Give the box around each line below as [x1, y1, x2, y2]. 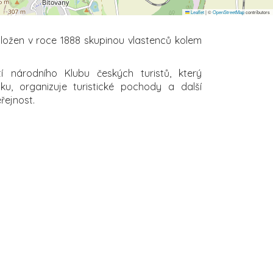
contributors [244, 8, 270, 15]
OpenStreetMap [213, 8, 244, 15]
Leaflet [190, 8, 204, 15]
